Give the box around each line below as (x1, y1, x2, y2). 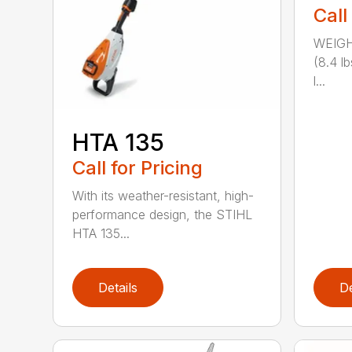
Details (98, 280, 138, 296)
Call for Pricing (72, 156, 203, 179)
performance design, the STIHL (72, 206, 253, 222)
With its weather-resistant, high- (72, 187, 255, 203)
